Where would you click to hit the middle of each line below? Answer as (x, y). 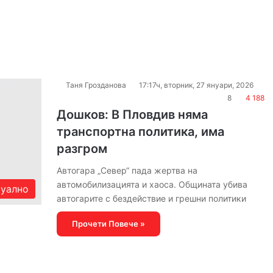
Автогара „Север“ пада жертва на (127, 170)
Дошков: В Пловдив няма (132, 115)
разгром (82, 149)
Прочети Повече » (108, 224)
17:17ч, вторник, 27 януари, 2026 (196, 85)
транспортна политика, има (140, 132)
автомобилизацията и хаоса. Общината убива (152, 184)
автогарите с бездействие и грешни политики (151, 198)
